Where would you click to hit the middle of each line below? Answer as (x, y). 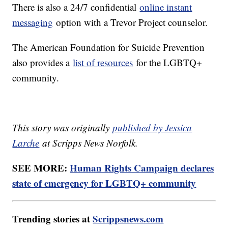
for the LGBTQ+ (168, 62)
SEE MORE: (41, 167)
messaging (33, 22)
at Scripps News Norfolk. (89, 142)
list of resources (103, 62)
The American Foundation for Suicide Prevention (109, 47)
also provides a (43, 62)
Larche (26, 142)
